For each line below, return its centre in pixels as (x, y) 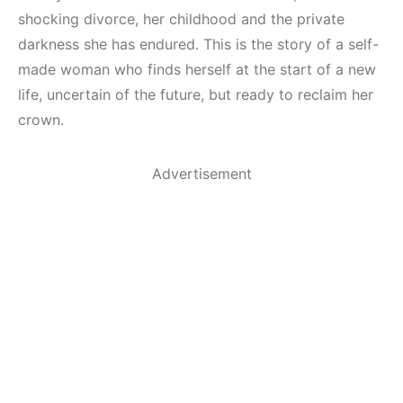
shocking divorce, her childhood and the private (181, 18)
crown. (41, 119)
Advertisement (201, 173)
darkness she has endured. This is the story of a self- (198, 44)
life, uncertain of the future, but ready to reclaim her (196, 94)
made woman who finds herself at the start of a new (197, 69)
